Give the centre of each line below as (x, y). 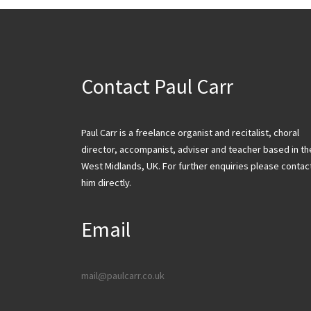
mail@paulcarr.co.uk (123, 275)
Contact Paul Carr (157, 86)
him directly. (106, 182)
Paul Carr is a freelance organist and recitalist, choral (190, 132)
